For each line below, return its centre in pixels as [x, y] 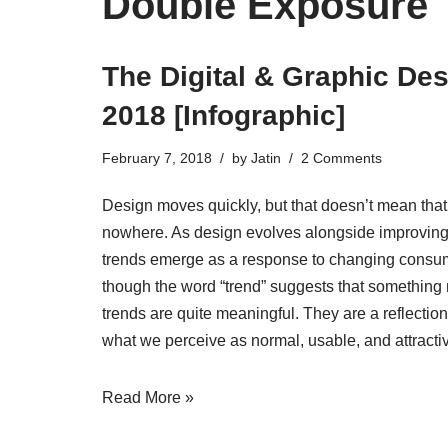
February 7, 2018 [157, 158]
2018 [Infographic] [223, 116]
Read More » [148, 398]
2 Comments [341, 158]
